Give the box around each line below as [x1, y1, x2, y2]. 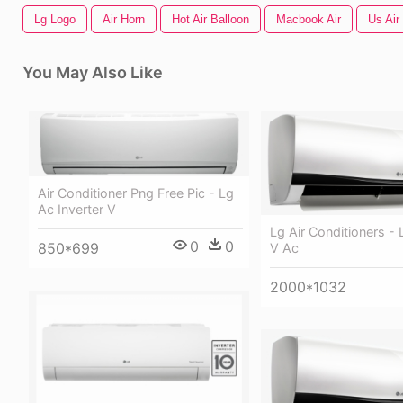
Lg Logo [34, 13, 76, 26]
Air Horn [103, 13, 145, 26]
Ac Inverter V [38, 201, 116, 217]
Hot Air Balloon [172, 13, 249, 26]
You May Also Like [22, 63, 163, 82]
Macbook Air [276, 13, 341, 26]
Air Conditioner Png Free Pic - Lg [38, 184, 234, 201]
